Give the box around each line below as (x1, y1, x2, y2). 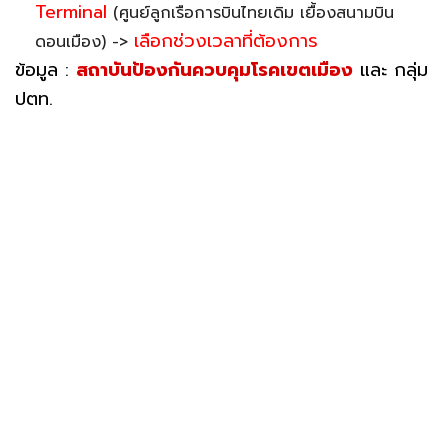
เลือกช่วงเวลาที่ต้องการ (134, 26, 318, 55)
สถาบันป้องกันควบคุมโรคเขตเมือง (76, 55, 353, 84)
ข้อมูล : (15, 55, 76, 84)
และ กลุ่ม (353, 55, 428, 84)
